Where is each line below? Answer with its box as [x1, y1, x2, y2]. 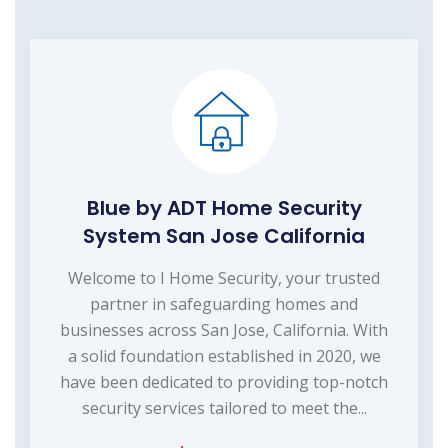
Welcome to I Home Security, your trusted [68, 266, 380, 289]
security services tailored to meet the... [81, 396, 367, 419]
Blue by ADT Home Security [86, 193, 362, 222]
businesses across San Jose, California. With [60, 318, 388, 341]
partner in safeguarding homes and [90, 292, 358, 315]
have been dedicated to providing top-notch [60, 370, 388, 393]
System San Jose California [83, 221, 365, 250]
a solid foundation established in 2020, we [67, 344, 381, 367]
